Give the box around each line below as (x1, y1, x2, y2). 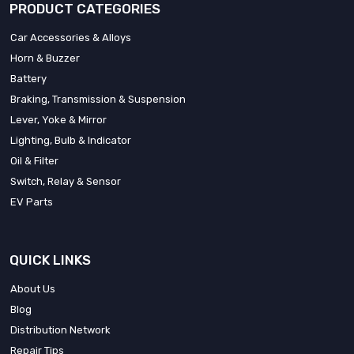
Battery (10, 72, 47, 85)
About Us (10, 282, 55, 295)
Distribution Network (10, 323, 111, 336)
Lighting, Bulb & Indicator (10, 134, 131, 146)
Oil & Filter (10, 154, 58, 167)
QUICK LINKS (9, 251, 91, 268)
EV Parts (10, 195, 53, 208)
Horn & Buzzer (10, 51, 80, 64)
